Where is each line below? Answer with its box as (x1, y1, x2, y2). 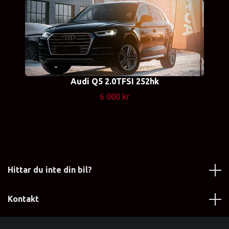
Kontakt (8, 194, 39, 203)
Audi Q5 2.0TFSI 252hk (70, 77, 159, 86)
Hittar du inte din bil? (8, 165, 92, 174)
